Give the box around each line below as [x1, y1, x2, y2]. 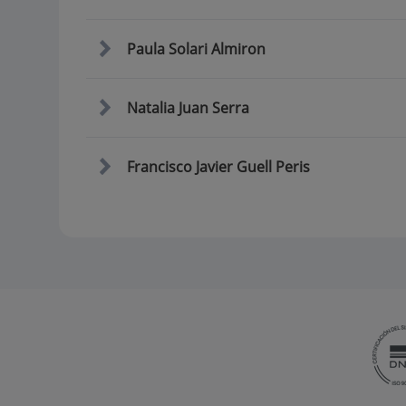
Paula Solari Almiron [126, 39, 266, 59]
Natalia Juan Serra [126, 98, 249, 118]
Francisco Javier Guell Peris [126, 157, 310, 177]
